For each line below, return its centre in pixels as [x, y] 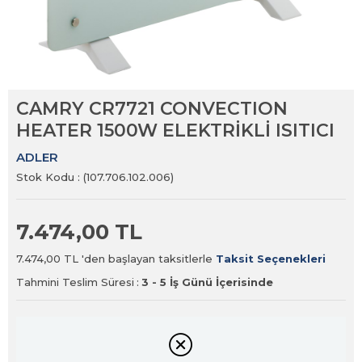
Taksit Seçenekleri [271, 259]
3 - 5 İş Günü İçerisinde [207, 282]
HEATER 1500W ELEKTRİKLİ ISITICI [175, 130]
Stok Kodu [45, 177]
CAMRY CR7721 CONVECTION [152, 109]
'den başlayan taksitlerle [147, 259]
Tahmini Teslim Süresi [75, 282]
